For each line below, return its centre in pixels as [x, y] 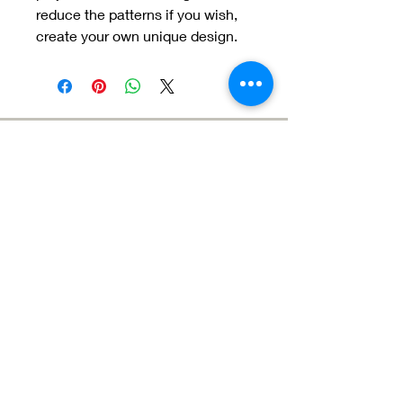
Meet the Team [145, 159]
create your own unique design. [139, 35]
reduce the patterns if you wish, [137, 13]
